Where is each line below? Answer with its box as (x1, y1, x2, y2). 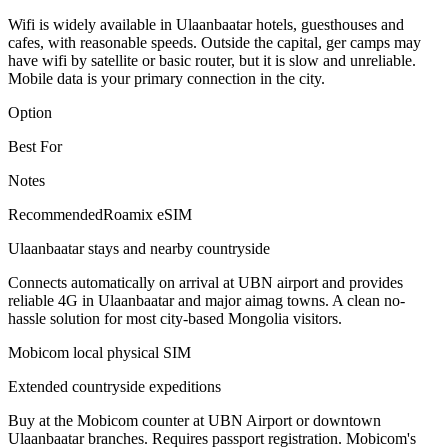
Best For (8, 138, 62, 156)
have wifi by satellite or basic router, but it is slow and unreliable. (8, 52, 416, 70)
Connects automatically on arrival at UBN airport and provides (8, 274, 403, 292)
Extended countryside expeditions (8, 378, 221, 396)
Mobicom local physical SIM (8, 344, 191, 362)
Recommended (8, 206, 103, 224)
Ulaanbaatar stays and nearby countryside (8, 240, 270, 258)
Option (8, 104, 52, 122)
